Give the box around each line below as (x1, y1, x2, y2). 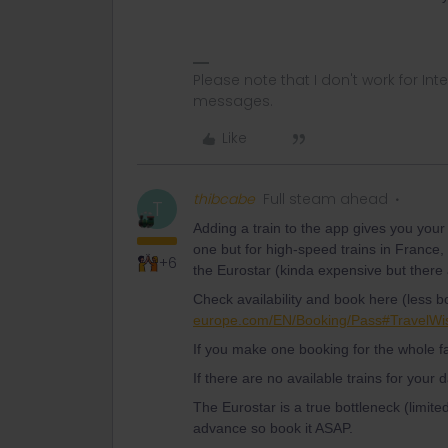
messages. (193, 91, 273, 111)
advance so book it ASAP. (193, 420, 353, 436)
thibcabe (193, 189, 255, 209)
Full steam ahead (263, 189, 388, 209)
